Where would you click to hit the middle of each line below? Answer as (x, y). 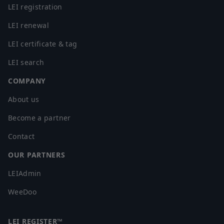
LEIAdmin (25, 173)
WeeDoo (22, 192)
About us (24, 99)
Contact (21, 136)
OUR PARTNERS (37, 155)
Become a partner (39, 118)
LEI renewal (28, 25)
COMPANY (27, 81)
